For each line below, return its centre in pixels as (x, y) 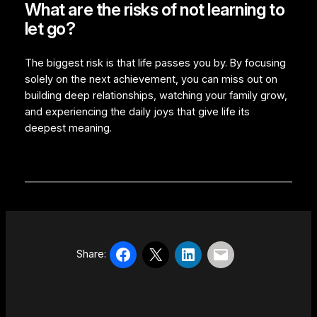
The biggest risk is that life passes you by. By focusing (155, 63)
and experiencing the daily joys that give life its (137, 112)
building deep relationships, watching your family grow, (156, 96)
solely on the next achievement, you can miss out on (151, 80)
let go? (50, 29)
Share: (91, 254)
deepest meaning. (68, 128)
